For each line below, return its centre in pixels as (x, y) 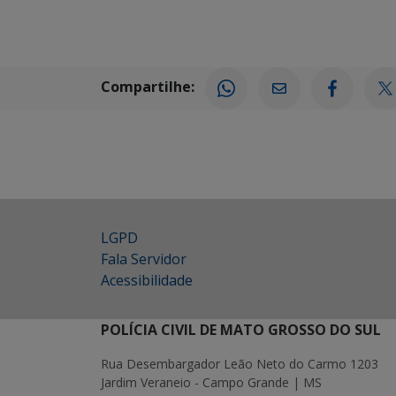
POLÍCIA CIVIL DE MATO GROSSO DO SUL (241, 330)
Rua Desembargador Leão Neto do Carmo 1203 (240, 364)
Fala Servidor (144, 259)
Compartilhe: (148, 87)
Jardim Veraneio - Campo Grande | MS (211, 382)
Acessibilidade (147, 280)
